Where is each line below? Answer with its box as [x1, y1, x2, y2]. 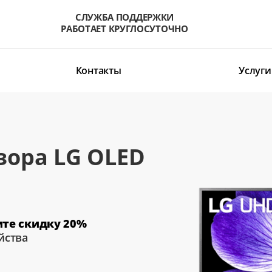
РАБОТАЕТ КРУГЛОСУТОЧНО [61, 22, 188, 35]
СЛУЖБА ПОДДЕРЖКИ [75, 10, 174, 23]
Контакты [75, 64, 121, 78]
